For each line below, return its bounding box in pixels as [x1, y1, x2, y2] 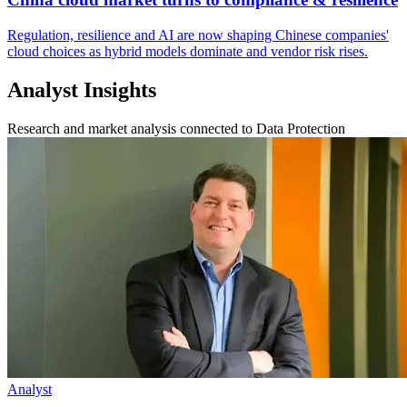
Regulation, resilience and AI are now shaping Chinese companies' [7, 27, 389, 44]
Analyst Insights [7, 77, 156, 102]
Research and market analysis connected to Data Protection [7, 120, 345, 136]
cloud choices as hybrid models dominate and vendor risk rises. [7, 44, 368, 60]
